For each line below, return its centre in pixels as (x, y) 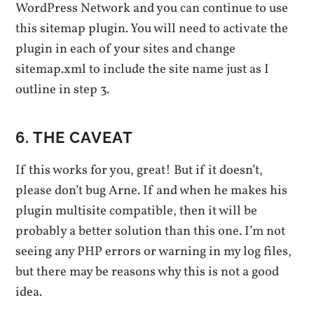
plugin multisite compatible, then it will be (137, 211)
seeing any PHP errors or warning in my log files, (154, 251)
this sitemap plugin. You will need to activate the (152, 28)
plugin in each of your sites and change (126, 49)
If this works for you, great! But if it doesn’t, (139, 170)
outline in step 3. (63, 89)
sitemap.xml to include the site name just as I (143, 69)
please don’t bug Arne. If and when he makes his (152, 190)
